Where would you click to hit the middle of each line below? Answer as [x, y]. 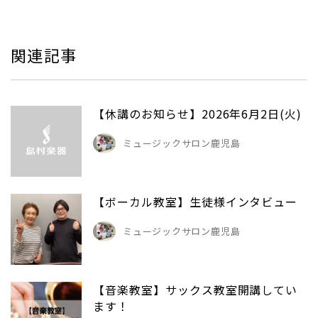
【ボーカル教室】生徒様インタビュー [196, 201]
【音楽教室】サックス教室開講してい [196, 289]
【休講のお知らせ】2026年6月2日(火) [198, 113]
